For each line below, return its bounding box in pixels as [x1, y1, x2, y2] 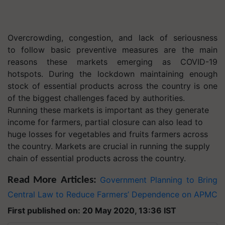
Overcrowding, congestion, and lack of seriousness [8, 33, 217, 43]
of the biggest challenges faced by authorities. [8, 93, 187, 103]
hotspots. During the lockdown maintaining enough [8, 69, 217, 79]
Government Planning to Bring [100, 175, 217, 185]
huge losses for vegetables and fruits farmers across [8, 129, 208, 139]
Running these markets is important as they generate [8, 105, 209, 115]
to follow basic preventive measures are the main [8, 45, 217, 55]
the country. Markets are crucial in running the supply [8, 141, 210, 151]
